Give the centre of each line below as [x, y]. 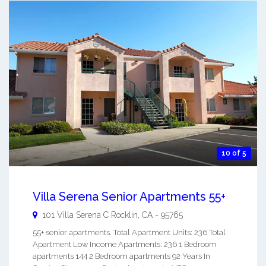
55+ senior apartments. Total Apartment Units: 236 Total [129, 232]
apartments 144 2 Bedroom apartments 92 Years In [121, 256]
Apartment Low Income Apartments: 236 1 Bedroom [125, 244]
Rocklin [124, 215]
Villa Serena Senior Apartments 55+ [129, 196]
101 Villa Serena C [75, 215]
